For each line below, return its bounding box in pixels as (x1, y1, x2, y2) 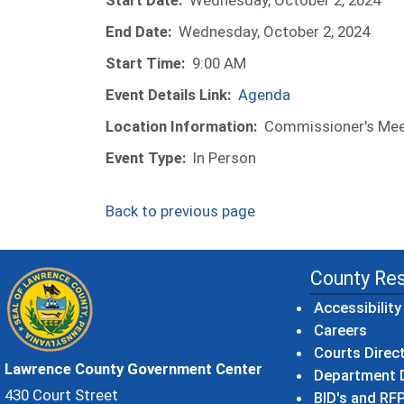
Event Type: (106, 149, 186, 167)
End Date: (106, 23, 171, 41)
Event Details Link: (106, 86, 231, 104)
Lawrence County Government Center (5, 360, 262, 378)
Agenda (238, 86, 290, 104)
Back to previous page (106, 202, 255, 220)
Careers (313, 321, 367, 339)
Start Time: (106, 54, 185, 72)
